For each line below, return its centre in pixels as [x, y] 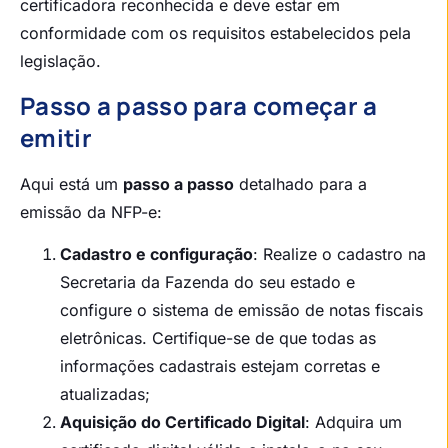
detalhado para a [300, 183]
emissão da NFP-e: [91, 211]
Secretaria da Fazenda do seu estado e [207, 282]
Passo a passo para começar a [199, 105]
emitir [56, 137]
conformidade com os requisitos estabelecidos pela [215, 33]
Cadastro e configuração [156, 254]
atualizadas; [105, 394]
